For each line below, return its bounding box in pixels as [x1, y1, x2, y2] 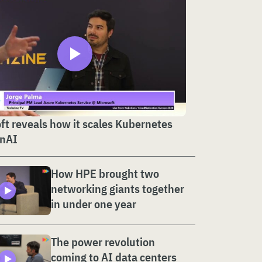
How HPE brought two [51, 165, 159, 181]
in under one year [51, 195, 136, 212]
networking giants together [51, 180, 184, 196]
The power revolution [51, 234, 155, 250]
